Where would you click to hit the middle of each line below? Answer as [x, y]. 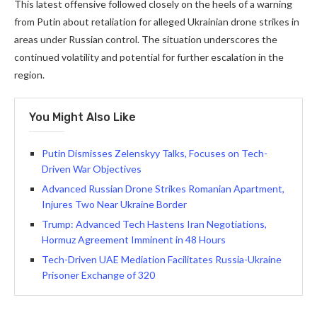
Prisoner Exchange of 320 [98, 275]
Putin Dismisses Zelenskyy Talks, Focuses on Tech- [155, 153]
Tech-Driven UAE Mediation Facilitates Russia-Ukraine [162, 259]
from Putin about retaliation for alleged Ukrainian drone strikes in [157, 22]
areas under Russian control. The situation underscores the [146, 39]
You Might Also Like [82, 117]
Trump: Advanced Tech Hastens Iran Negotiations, [154, 224]
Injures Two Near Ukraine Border [114, 204]
